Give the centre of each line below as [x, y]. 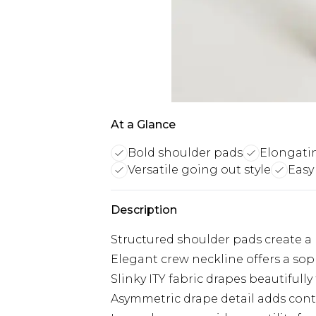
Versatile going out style [199, 170]
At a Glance [143, 124]
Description [144, 210]
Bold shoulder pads [185, 153]
